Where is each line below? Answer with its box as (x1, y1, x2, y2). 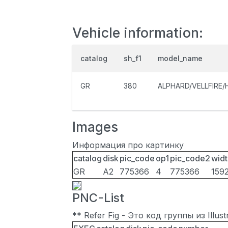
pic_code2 (170, 153, 210, 163)
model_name (158, 54, 203, 63)
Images (72, 119, 118, 135)
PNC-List (72, 190, 124, 205)
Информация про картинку (72, 140, 184, 150)
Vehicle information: (72, 24, 203, 41)
